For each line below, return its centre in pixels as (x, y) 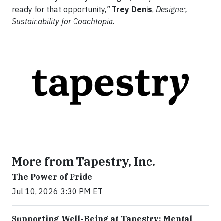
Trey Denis (132, 9)
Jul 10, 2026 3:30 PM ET (57, 191)
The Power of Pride (52, 176)
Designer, (172, 9)
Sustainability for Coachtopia (62, 21)
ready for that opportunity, (59, 9)
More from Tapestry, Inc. (84, 161)
